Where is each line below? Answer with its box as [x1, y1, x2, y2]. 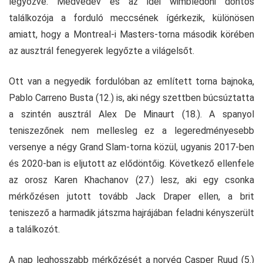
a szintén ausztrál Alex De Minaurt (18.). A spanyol [9, 109, 254, 120]
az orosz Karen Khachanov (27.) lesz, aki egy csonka [9, 174, 254, 186]
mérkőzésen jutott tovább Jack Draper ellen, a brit [9, 191, 254, 203]
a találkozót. [9, 224, 60, 235]
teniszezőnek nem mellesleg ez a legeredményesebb [9, 125, 254, 137]
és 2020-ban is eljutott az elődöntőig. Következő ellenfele [9, 158, 254, 170]
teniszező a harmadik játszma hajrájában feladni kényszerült [9, 207, 254, 219]
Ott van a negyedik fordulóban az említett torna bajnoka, [9, 76, 254, 87]
